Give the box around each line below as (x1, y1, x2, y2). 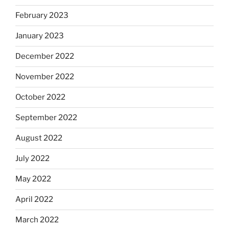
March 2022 (15, 215, 59, 225)
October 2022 (15, 93, 65, 102)
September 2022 (15, 113, 77, 123)
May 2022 (15, 174, 51, 184)
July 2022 (15, 154, 50, 164)
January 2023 (15, 31, 64, 41)
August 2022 (15, 133, 62, 143)
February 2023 (15, 11, 68, 20)
